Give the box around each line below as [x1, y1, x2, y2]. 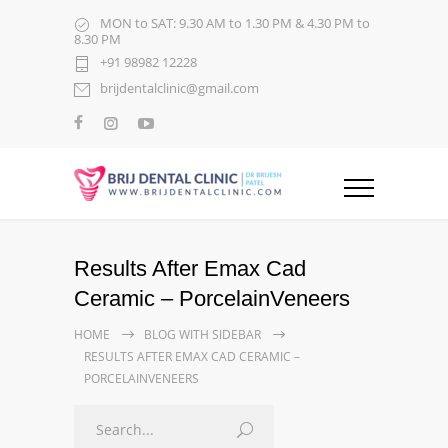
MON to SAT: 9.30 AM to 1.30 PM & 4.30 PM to [100, 14, 370, 33]
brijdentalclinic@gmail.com [100, 79, 259, 98]
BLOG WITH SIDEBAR [144, 326, 261, 344]
